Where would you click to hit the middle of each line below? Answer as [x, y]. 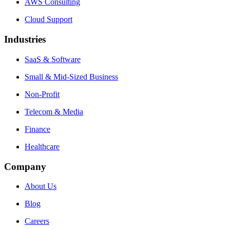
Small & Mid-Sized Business [71, 76]
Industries [25, 40]
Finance [37, 129]
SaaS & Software [53, 59]
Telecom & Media [54, 111]
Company [25, 166]
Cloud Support [49, 20]
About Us [41, 186]
